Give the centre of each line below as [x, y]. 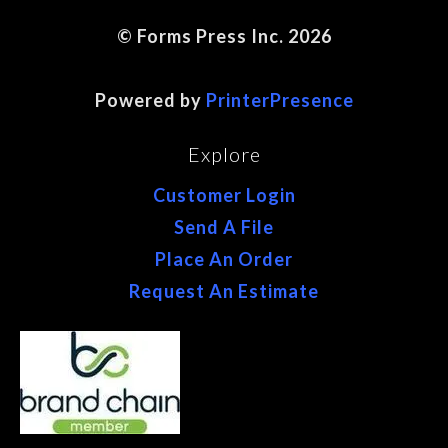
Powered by [150, 100]
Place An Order [224, 258]
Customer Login [224, 194]
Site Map [224, 68]
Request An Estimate [224, 290]
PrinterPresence [279, 100]
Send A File [224, 226]
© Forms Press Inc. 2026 [224, 36]
